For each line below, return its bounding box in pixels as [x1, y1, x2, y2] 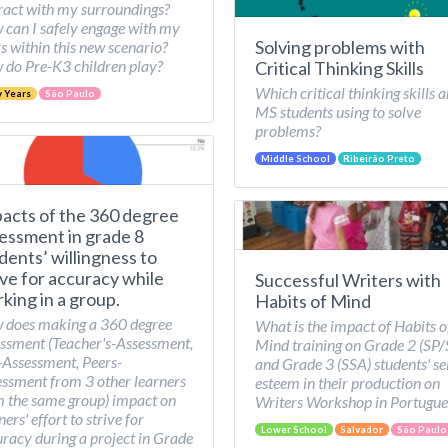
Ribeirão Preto [343, 153, 416, 164]
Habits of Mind [255, 290, 371, 312]
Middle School [260, 153, 330, 164]
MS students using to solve [255, 102, 421, 121]
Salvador [340, 424, 384, 435]
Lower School [260, 424, 327, 435]
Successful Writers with [255, 269, 441, 291]
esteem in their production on [255, 373, 440, 392]
